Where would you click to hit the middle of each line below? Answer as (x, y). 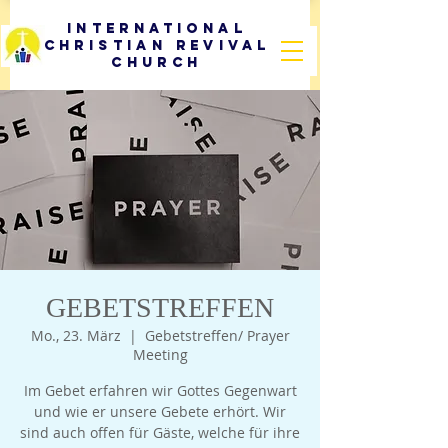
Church (157, 62)
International (157, 28)
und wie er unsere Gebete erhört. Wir (160, 411)
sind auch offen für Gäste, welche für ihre (160, 432)
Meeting (160, 354)
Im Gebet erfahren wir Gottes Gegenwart (160, 390)
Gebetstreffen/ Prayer (217, 335)
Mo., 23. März (75, 335)
